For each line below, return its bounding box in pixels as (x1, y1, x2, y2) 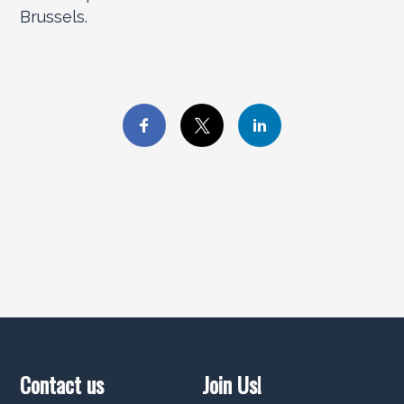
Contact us (20, 368, 105, 400)
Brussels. (20, 7, 88, 26)
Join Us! (201, 368, 262, 400)
